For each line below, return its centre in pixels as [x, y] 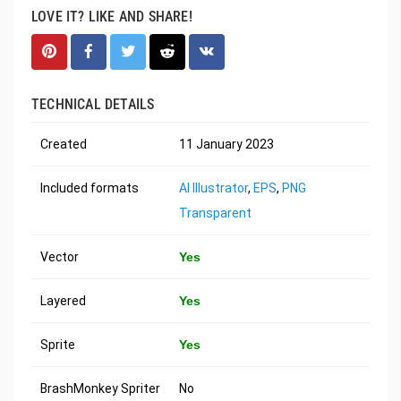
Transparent [215, 213]
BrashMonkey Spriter [100, 389]
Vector [60, 257]
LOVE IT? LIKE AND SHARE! [112, 17]
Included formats [90, 188]
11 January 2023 [226, 145]
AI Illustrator [213, 188]
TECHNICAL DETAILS [93, 105]
